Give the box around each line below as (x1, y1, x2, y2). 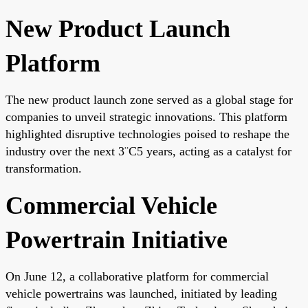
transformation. (5, 161, 82, 175)
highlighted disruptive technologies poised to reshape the (5, 126, 289, 141)
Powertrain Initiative (5, 225, 228, 254)
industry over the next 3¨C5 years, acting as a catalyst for (5, 144, 291, 158)
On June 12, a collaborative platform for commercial (5, 269, 269, 283)
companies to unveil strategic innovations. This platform (5, 109, 287, 124)
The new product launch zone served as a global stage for (5, 92, 293, 107)
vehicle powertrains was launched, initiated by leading (5, 286, 277, 300)
